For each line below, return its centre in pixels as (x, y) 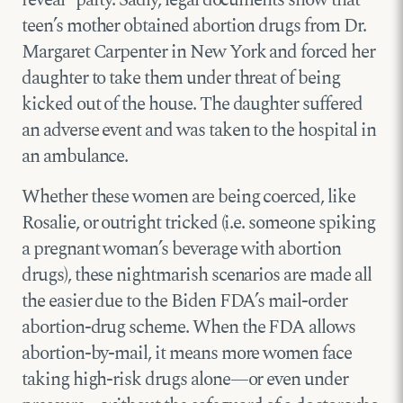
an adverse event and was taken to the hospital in (199, 131)
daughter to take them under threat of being (181, 79)
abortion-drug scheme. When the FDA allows (188, 328)
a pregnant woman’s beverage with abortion (181, 250)
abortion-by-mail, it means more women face (187, 354)
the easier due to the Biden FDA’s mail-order (184, 302)
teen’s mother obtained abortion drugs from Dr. (194, 27)
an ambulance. (75, 157)
